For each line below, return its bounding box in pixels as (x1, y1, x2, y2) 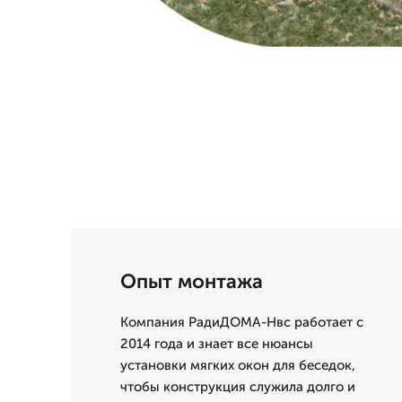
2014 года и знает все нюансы (120, 336, 313, 352)
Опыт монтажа (120, 269, 263, 293)
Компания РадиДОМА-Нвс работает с (120, 314, 363, 330)
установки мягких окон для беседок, (120, 357, 355, 373)
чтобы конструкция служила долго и (120, 379, 355, 395)
